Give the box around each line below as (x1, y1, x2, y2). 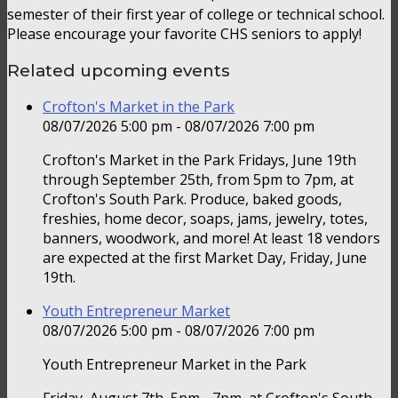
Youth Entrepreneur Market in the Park (43, 354, 306, 375)
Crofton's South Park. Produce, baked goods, (43, 189, 342, 210)
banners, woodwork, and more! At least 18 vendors (43, 228, 380, 249)
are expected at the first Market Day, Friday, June (43, 248, 367, 268)
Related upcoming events (7, 60, 230, 81)
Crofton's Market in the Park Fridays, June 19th (43, 150, 356, 171)
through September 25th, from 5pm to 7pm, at (43, 170, 354, 190)
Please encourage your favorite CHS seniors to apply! (7, 23, 362, 44)
